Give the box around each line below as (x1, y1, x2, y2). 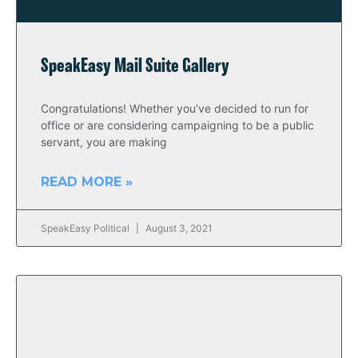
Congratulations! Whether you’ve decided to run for (41, 101, 308, 115)
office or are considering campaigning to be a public (41, 118, 314, 132)
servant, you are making (41, 135, 167, 149)
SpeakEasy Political (41, 222, 132, 234)
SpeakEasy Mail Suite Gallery (41, 58, 229, 76)
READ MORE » (41, 174, 133, 189)
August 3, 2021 (143, 222, 213, 234)
